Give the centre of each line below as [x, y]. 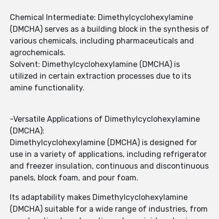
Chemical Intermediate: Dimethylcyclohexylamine [101, 18]
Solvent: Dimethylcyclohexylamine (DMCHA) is [95, 65]
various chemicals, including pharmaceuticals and [102, 41]
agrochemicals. [38, 53]
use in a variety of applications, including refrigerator [108, 154]
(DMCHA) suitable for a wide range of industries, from [109, 209]
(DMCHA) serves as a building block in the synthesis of [109, 29]
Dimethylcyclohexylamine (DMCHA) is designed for [103, 143]
